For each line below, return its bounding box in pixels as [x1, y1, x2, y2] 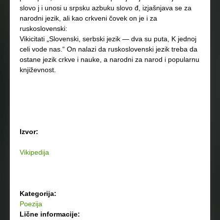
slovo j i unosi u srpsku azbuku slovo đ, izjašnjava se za [20, 4, 192, 12]
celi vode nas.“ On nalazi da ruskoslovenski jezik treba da [20, 45, 197, 53]
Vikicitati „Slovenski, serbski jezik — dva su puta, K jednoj [20, 35, 196, 43]
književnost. [20, 66, 56, 74]
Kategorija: [20, 190, 58, 197]
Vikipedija [20, 148, 49, 156]
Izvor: [20, 128, 40, 136]
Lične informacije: [20, 210, 82, 218]
